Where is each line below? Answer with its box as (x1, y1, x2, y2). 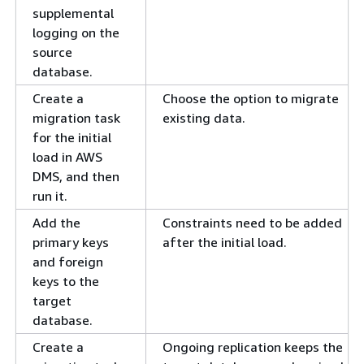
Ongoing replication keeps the (162, 339, 343, 356)
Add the (32, 214, 80, 232)
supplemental (32, 5, 114, 22)
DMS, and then (32, 168, 119, 185)
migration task (32, 110, 120, 127)
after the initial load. (162, 234, 287, 251)
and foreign (32, 253, 103, 271)
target (32, 292, 71, 310)
